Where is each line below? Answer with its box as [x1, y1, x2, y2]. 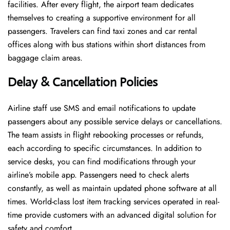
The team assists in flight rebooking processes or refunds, [8, 129, 204, 141]
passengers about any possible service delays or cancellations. [8, 116, 222, 128]
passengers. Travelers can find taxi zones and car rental [8, 25, 197, 37]
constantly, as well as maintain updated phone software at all [8, 182, 217, 195]
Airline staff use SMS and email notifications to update [8, 102, 196, 114]
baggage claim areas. [8, 52, 83, 64]
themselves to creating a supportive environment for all [8, 12, 196, 24]
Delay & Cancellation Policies [8, 74, 158, 90]
